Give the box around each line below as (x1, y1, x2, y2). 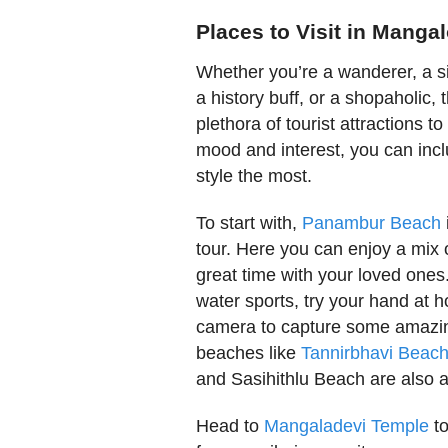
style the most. (196, 166, 313, 187)
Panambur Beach (302, 212, 442, 233)
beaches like (196, 342, 302, 363)
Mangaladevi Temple (264, 415, 430, 436)
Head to (196, 415, 265, 436)
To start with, (196, 212, 303, 233)
